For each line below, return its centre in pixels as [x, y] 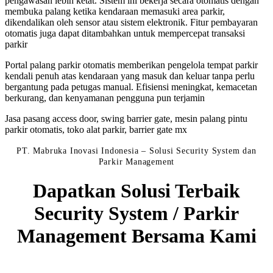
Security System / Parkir [136, 213]
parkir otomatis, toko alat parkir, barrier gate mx [96, 129]
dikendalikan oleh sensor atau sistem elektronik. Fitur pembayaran [131, 22]
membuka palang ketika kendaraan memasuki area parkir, [115, 11]
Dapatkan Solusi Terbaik [136, 191]
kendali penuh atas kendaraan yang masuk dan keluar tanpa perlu [130, 76]
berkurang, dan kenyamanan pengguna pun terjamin [105, 97]
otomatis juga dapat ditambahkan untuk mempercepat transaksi [125, 33]
